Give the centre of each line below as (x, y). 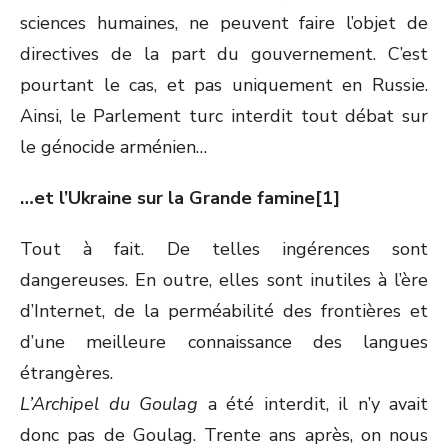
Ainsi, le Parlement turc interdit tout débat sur (224, 116)
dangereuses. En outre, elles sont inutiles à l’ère (224, 280)
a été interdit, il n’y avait (313, 404)
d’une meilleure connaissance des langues (224, 342)
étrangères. (66, 373)
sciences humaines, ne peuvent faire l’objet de (224, 23)
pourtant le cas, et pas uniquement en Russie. (224, 85)
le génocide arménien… (113, 147)
